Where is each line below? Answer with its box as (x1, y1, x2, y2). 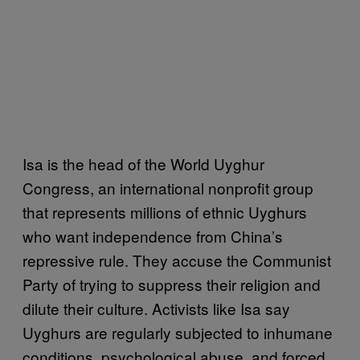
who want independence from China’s (22, 224, 283, 247)
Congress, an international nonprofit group (22, 176, 313, 198)
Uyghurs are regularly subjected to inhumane (22, 321, 333, 343)
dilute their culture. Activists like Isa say (22, 297, 290, 319)
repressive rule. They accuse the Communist (22, 248, 331, 271)
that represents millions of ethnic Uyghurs (22, 200, 307, 223)
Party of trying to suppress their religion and (22, 272, 321, 295)
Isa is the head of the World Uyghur (22, 152, 264, 174)
